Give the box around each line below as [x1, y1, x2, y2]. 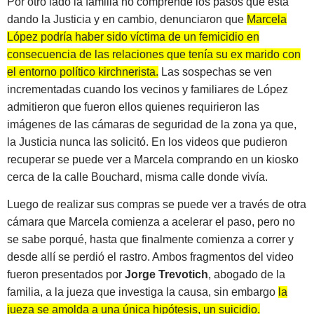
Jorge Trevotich [122, 268, 208, 281]
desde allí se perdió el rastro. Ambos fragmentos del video [7, 251, 294, 264]
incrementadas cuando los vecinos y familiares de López [7, 83, 288, 95]
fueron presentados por [7, 268, 122, 281]
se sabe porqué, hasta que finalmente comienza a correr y [7, 233, 294, 246]
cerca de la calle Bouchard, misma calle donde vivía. [7, 170, 268, 183]
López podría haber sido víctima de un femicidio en [7, 30, 259, 43]
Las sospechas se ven [158, 65, 272, 78]
